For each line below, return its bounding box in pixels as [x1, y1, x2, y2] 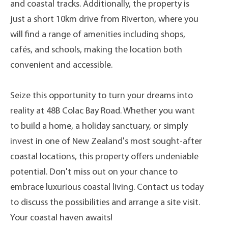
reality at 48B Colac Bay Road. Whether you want [10, 106, 195, 116]
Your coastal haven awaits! [10, 213, 112, 223]
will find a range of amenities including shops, [10, 30, 185, 40]
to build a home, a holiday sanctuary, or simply [10, 122, 188, 131]
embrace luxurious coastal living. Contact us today [10, 183, 204, 192]
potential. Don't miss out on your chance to [10, 167, 178, 177]
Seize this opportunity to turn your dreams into [10, 91, 193, 101]
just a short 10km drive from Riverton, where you [10, 15, 198, 24]
